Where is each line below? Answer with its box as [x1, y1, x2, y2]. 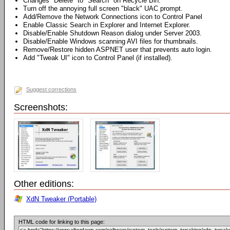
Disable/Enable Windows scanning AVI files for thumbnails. [23, 37, 198, 45]
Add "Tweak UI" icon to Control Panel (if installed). [23, 54, 172, 62]
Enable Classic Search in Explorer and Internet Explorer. [23, 21, 190, 29]
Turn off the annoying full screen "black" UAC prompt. [23, 5, 183, 12]
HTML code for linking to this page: [18, 219, 105, 225]
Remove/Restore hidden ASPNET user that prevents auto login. [23, 46, 212, 53]
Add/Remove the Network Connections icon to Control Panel [23, 13, 202, 21]
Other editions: [14, 179, 74, 189]
